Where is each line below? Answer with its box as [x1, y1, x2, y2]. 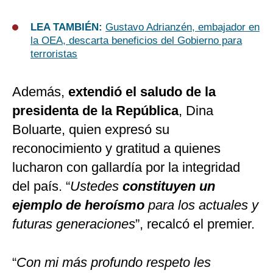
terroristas [30, 48, 77, 60]
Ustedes [70, 179, 122, 194]
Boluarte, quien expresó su [12, 122, 169, 138]
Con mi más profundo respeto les [16, 255, 211, 271]
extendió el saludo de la [65, 84, 216, 100]
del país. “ [12, 179, 70, 194]
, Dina [179, 103, 213, 119]
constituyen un [122, 179, 215, 194]
